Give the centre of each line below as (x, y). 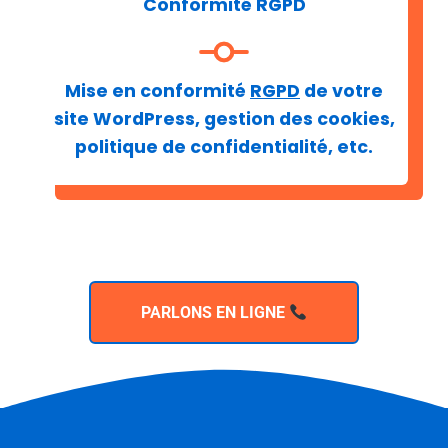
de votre (341, 91)
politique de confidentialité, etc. (224, 147)
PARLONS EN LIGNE (214, 313)
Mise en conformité (157, 91)
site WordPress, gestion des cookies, (224, 119)
